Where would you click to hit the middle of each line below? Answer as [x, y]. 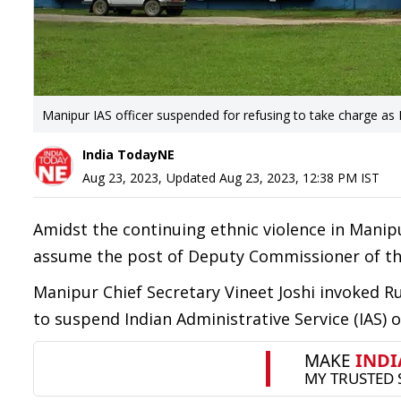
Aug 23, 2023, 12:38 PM [288, 178]
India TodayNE [128, 154]
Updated [193, 178]
